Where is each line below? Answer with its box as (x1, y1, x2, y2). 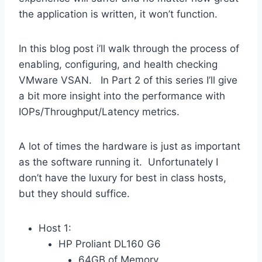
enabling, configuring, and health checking (19, 58, 218, 70)
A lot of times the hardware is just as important (19, 140, 240, 152)
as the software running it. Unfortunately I (19, 156, 218, 168)
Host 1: (39, 222, 71, 234)
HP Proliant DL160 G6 (58, 237, 161, 250)
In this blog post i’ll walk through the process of (19, 42, 239, 54)
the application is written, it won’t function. (19, 8, 218, 20)
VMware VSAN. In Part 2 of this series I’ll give (19, 74, 237, 86)
